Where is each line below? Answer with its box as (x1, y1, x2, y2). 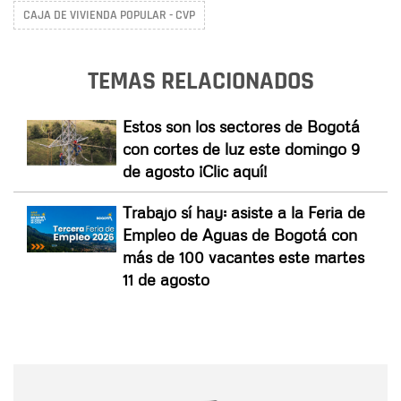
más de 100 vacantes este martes (123, 246, 364, 267)
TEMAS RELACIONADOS (87, 64, 314, 98)
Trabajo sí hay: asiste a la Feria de (123, 201, 365, 222)
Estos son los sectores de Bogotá (123, 115, 360, 136)
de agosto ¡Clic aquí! (123, 160, 267, 181)
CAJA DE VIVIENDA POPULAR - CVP (23, 6, 195, 23)
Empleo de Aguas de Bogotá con (123, 224, 357, 244)
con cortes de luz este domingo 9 (123, 138, 360, 158)
